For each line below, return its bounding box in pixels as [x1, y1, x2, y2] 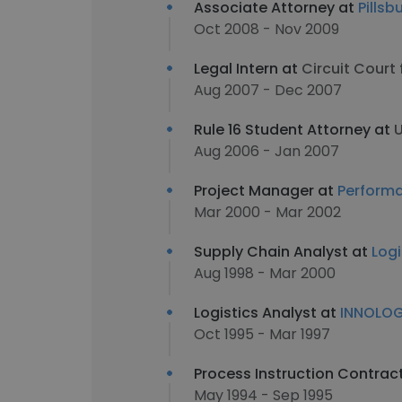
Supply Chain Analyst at [194, 241, 371, 262]
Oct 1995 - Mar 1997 [194, 324, 330, 345]
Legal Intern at [194, 58, 301, 79]
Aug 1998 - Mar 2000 [194, 263, 336, 284]
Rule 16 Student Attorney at [194, 119, 394, 140]
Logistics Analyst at [194, 302, 340, 323]
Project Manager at [194, 180, 337, 201]
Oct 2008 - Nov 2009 [194, 19, 339, 39]
